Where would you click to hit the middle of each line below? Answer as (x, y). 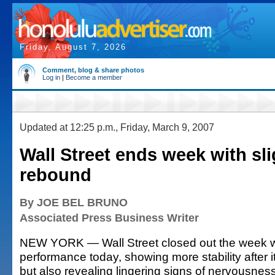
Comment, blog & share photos (93, 70)
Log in (51, 77)
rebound (56, 175)
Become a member (94, 77)
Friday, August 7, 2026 (73, 47)
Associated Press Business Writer (109, 218)
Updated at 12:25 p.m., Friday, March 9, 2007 (117, 127)
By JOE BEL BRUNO (74, 203)
